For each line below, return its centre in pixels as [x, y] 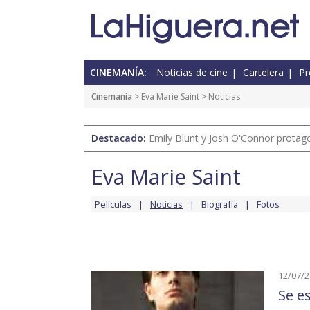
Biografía [220, 204]
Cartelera [263, 73]
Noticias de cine [192, 73]
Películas [113, 204]
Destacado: [120, 138]
